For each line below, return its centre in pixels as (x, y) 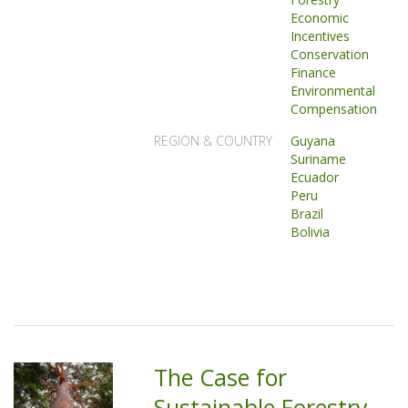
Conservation (330, 54)
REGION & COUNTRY (214, 141)
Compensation (334, 109)
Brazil (307, 214)
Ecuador (315, 177)
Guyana (313, 141)
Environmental (333, 91)
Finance (314, 72)
